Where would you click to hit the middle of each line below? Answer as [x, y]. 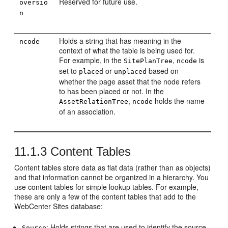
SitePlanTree [148, 61]
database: [86, 206]
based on [163, 71]
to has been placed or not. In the [112, 91]
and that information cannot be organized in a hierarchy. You [112, 177]
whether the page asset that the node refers [130, 81]
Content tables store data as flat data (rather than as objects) [113, 167]
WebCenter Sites [42, 206]
